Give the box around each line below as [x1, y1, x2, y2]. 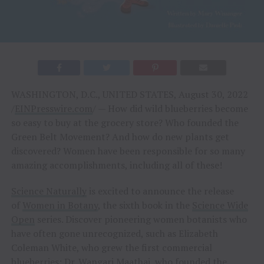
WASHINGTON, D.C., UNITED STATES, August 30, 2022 [11, 87, 248, 101]
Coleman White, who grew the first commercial [11, 240, 212, 254]
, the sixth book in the [97, 198, 192, 212]
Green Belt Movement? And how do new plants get [11, 130, 229, 143]
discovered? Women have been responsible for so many [11, 144, 245, 157]
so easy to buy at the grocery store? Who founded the [11, 115, 239, 129]
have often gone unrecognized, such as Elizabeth [11, 226, 218, 240]
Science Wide [192, 198, 248, 212]
